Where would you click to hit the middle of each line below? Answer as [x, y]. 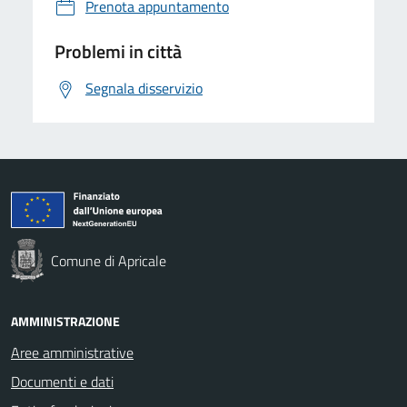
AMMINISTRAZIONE [65, 321]
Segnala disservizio [144, 88]
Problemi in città [118, 51]
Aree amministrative [72, 352]
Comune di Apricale [109, 260]
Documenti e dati [62, 381]
